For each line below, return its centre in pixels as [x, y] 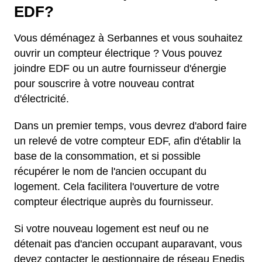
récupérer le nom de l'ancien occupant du [110, 172]
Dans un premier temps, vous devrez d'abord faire [130, 126]
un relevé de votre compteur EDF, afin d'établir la [127, 141]
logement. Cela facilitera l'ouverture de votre [117, 187]
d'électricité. [43, 99]
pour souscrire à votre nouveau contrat [104, 84]
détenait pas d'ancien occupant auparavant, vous [128, 244]
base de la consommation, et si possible [107, 156]
